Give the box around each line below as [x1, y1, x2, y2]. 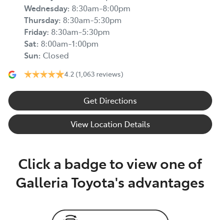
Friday [24, 26, 47, 37]
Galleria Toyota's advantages [15, 172, 205, 192]
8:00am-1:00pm [41, 38, 99, 49]
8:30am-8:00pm [72, 2, 131, 14]
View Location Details [70, 118, 150, 130]
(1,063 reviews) [76, 69, 123, 79]
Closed [43, 50, 69, 61]
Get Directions [83, 95, 137, 106]
